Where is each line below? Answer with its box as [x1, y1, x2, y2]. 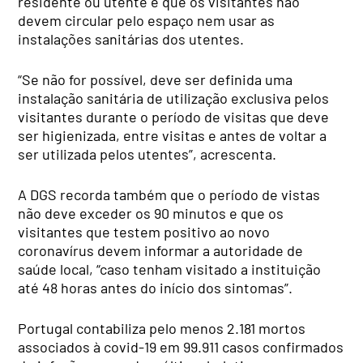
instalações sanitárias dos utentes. [18, 29, 245, 48]
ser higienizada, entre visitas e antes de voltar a [18, 126, 327, 144]
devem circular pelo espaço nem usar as [18, 11, 275, 29]
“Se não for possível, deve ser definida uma [18, 70, 293, 88]
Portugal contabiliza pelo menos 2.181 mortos [18, 318, 306, 337]
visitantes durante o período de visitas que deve [18, 107, 330, 126]
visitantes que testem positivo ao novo [18, 222, 271, 241]
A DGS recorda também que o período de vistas [18, 185, 321, 203]
